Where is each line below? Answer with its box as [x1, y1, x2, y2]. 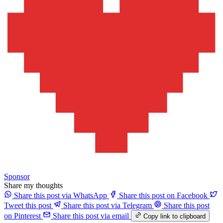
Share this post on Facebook [119, 191, 208, 200]
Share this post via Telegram [63, 201, 152, 210]
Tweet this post [4, 201, 51, 210]
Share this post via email [53, 211, 129, 220]
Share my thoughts [4, 181, 63, 190]
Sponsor [4, 172, 30, 181]
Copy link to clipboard [143, 212, 206, 220]
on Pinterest [4, 211, 41, 220]
